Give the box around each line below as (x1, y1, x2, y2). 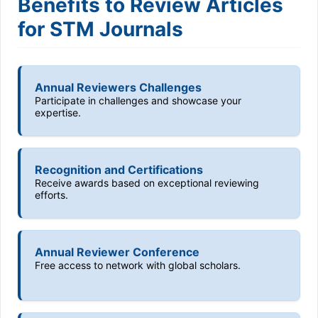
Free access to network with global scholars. (35, 259, 241, 271)
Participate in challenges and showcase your (35, 94, 241, 106)
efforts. (35, 189, 68, 201)
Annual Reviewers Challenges (35, 80, 202, 94)
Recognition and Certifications (35, 163, 203, 177)
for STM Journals (18, 17, 183, 41)
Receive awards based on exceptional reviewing (35, 177, 259, 189)
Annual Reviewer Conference (35, 245, 199, 259)
